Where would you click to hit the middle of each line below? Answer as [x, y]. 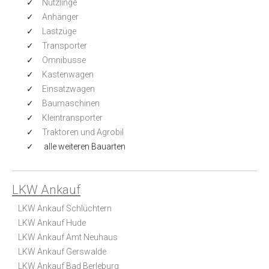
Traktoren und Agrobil [83, 132]
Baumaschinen [71, 103]
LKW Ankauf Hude [52, 222]
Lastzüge [59, 31]
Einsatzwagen [68, 89]
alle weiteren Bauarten [84, 146]
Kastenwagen [68, 74]
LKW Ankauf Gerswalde [62, 251]
